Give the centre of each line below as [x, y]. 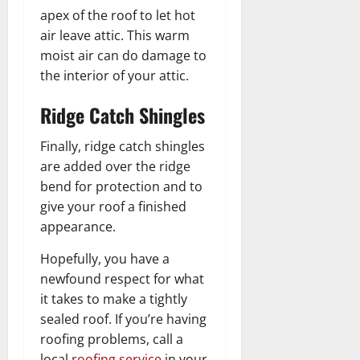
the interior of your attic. [115, 76]
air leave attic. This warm [115, 36]
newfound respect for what [122, 279]
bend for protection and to [121, 187]
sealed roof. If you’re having [123, 319]
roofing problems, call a [112, 340]
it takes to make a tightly [114, 299]
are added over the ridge [115, 167]
